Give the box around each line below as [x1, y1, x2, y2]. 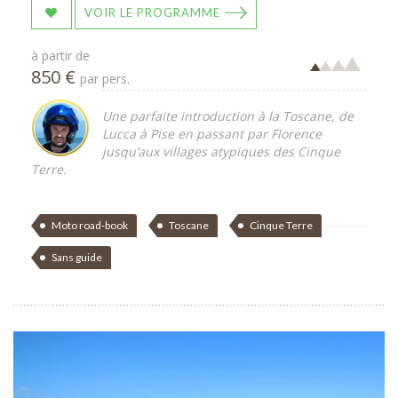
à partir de [31, 47, 90, 65]
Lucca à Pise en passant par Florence [102, 125, 322, 143]
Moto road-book [52, 219, 128, 233]
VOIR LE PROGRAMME [84, 5, 220, 20]
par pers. [80, 70, 130, 88]
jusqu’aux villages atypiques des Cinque [102, 143, 340, 161]
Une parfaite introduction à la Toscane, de [102, 107, 354, 125]
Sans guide [52, 251, 102, 265]
